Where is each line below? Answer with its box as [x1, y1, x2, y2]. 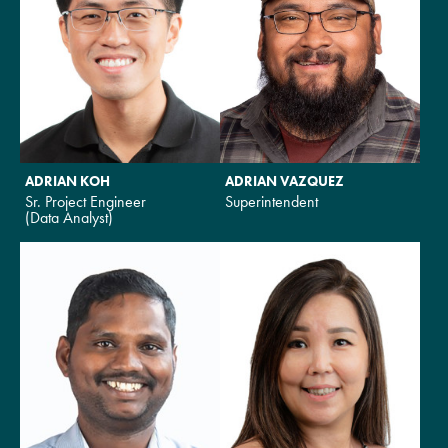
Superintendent [225, 190, 318, 212]
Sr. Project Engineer [25, 190, 146, 212]
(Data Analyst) [25, 206, 113, 228]
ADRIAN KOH [25, 171, 110, 190]
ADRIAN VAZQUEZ [225, 171, 344, 190]
